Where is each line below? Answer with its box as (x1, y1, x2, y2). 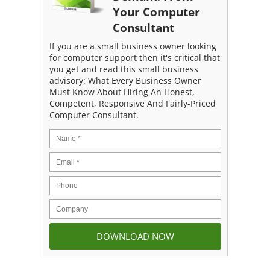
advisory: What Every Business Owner (49, 75, 201, 87)
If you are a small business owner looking (49, 40, 216, 52)
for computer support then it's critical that (49, 52, 220, 64)
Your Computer (112, 4, 200, 19)
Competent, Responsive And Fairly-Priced (49, 98, 216, 110)
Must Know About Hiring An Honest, (49, 86, 195, 98)
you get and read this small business (49, 63, 198, 75)
